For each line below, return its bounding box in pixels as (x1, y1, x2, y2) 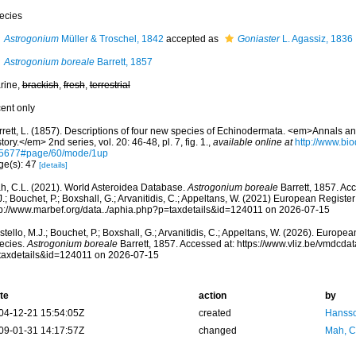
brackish (21, 79, 59, 91)
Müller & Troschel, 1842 (58, 33, 164, 44)
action (198, 290, 226, 301)
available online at (212, 137, 292, 148)
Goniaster (237, 33, 280, 44)
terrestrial (89, 79, 130, 91)
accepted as (163, 33, 221, 44)
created (198, 308, 231, 319)
